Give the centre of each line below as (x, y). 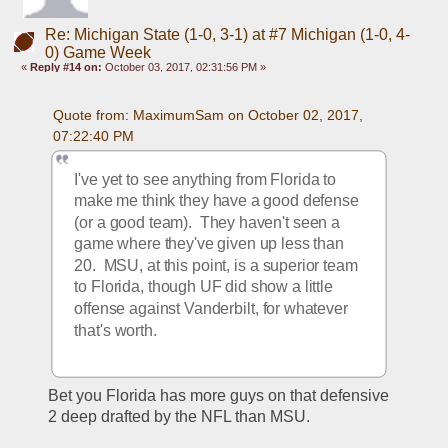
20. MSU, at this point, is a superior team (216, 265)
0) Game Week (97, 52)
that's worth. (116, 330)
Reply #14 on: (66, 66)
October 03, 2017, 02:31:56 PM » (184, 66)
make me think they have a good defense (216, 201)
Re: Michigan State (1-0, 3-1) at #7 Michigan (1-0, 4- (227, 34)
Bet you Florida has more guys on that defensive (219, 396)
